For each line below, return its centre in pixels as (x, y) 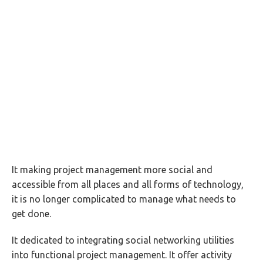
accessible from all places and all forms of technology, (128, 184)
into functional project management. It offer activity (122, 255)
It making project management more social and (112, 170)
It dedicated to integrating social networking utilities (123, 240)
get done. (31, 214)
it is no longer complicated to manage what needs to (124, 199)
